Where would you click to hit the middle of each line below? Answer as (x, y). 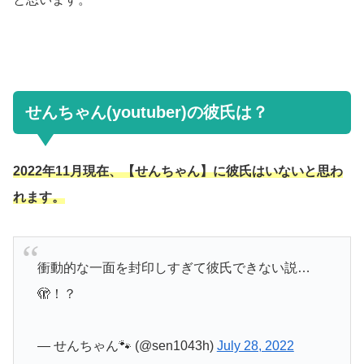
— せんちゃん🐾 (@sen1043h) (127, 346)
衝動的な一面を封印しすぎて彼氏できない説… (173, 268)
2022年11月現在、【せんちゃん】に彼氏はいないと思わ (178, 171)
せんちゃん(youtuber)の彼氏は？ (147, 112)
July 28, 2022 (255, 346)
